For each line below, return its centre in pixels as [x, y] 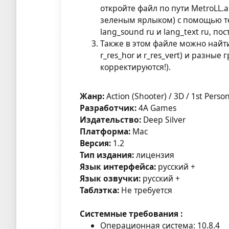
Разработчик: [108, 108]
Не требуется [146, 190]
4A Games [157, 108]
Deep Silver [164, 119]
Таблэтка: [100, 190]
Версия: [96, 143]
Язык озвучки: [110, 178]
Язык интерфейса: [118, 166]
